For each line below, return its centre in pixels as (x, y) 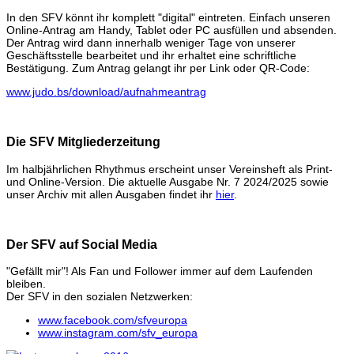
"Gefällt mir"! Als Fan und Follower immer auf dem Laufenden (160, 271)
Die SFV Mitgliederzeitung (83, 142)
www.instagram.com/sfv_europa (118, 333)
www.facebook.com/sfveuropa (113, 320)
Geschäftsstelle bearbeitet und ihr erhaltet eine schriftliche (151, 55)
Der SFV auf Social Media (82, 245)
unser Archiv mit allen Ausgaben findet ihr (111, 194)
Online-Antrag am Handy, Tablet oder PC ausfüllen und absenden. (171, 30)
